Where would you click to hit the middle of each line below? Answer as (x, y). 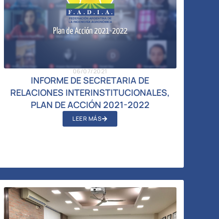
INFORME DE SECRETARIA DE (90, 80)
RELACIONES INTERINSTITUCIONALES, (90, 92)
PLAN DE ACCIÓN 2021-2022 (90, 104)
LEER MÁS (87, 118)
